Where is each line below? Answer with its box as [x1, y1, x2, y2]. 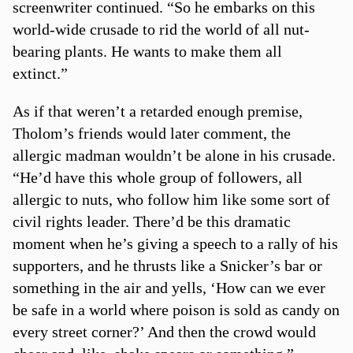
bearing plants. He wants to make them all [12, 42, 282, 60]
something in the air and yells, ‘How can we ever [12, 278, 325, 296]
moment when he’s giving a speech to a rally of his [12, 234, 338, 252]
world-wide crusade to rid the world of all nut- [12, 20, 310, 38]
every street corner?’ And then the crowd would [12, 322, 316, 340]
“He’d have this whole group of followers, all [12, 168, 303, 186]
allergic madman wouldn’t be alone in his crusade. [12, 146, 336, 164]
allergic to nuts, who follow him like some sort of [12, 190, 330, 208]
